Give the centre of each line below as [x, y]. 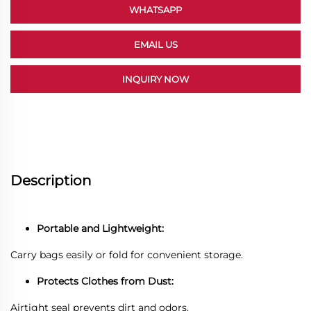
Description [51, 180]
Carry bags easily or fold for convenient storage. [127, 254]
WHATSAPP [155, 9]
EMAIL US [155, 44]
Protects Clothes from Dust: [105, 281]
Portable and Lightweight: [100, 228]
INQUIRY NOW [155, 79]
